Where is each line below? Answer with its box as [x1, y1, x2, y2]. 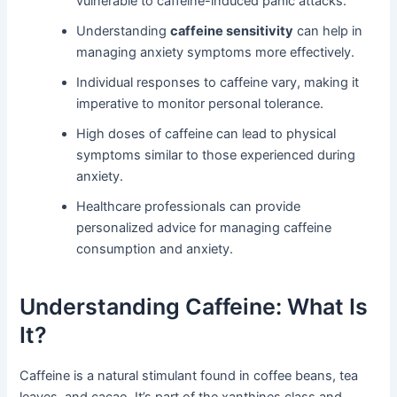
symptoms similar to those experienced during [76, 146, 356, 163]
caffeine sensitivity [170, 22, 294, 39]
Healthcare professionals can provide [76, 198, 301, 214]
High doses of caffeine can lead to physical [76, 125, 337, 142]
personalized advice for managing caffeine [76, 219, 332, 236]
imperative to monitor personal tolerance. [76, 95, 324, 112]
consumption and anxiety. [76, 240, 234, 257]
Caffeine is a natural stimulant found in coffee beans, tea [19, 367, 359, 384]
